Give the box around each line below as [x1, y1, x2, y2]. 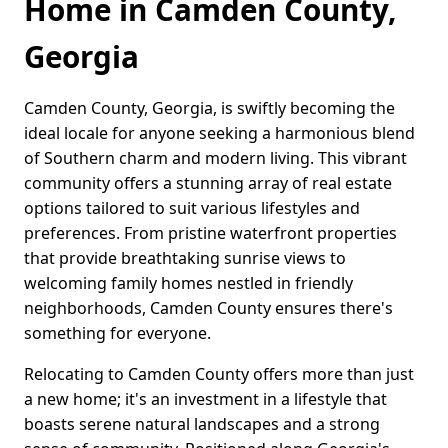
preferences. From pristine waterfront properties [24, 222, 397, 245]
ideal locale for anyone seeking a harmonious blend [24, 122, 415, 145]
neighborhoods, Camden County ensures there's [24, 297, 393, 320]
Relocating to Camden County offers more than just [24, 363, 414, 386]
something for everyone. [24, 322, 211, 345]
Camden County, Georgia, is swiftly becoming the [24, 97, 395, 120]
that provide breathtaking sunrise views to [24, 247, 346, 270]
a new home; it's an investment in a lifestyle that [24, 388, 387, 411]
